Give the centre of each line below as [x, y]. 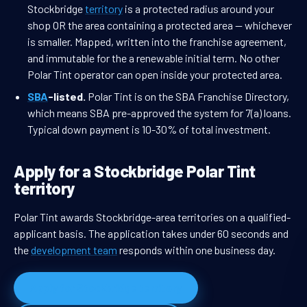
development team [74, 250]
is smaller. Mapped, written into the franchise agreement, [157, 42]
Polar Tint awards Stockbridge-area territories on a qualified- [152, 217]
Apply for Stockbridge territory [106, 288]
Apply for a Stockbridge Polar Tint [135, 171]
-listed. [67, 97]
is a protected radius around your [198, 9]
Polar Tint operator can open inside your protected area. [155, 75]
